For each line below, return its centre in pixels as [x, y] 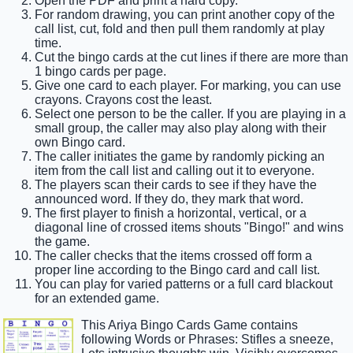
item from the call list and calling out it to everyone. [175, 171]
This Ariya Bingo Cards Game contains [189, 325]
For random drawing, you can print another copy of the [185, 15]
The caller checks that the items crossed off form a [174, 256]
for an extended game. [97, 299]
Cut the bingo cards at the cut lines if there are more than [192, 58]
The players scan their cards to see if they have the [176, 185]
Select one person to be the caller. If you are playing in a [191, 114]
